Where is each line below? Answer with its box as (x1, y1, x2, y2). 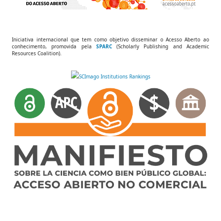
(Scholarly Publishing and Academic (111, 42, 209, 50)
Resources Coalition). (12, 49, 62, 57)
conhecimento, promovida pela (12, 42, 96, 50)
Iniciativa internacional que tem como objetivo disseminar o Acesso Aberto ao (12, 36, 209, 43)
